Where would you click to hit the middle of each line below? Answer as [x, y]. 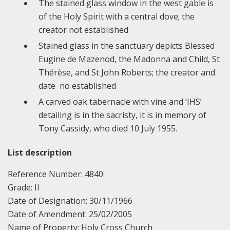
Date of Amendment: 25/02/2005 [72, 214]
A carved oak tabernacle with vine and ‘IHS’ [120, 102]
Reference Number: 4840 [55, 174]
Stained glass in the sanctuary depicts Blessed [127, 46]
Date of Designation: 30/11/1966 [72, 201]
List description [40, 153]
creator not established [83, 30]
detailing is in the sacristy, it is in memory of [122, 115]
